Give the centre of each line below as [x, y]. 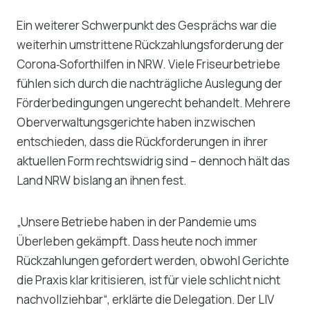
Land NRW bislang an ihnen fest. [102, 181]
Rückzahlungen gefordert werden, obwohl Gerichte [153, 261]
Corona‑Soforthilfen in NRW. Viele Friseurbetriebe [148, 64]
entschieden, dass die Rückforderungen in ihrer [142, 142]
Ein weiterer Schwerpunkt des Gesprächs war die [147, 26]
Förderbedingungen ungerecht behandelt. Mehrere [154, 103]
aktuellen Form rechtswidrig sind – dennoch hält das [153, 161]
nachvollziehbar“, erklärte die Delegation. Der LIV [145, 300]
